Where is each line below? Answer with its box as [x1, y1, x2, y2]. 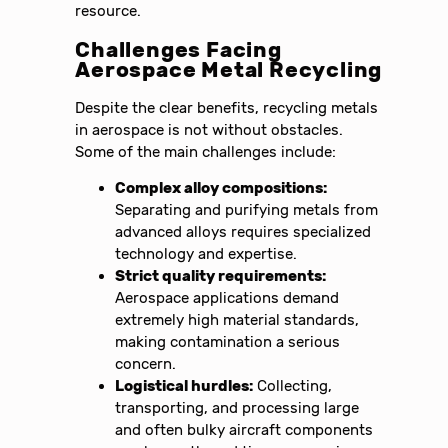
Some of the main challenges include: [75, 142, 337, 161]
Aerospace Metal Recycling [75, 57, 383, 82]
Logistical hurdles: [115, 377, 254, 396]
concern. [115, 355, 177, 374]
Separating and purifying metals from [115, 201, 379, 220]
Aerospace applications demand [115, 289, 340, 308]
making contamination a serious [115, 333, 341, 352]
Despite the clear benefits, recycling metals [75, 98, 379, 117]
